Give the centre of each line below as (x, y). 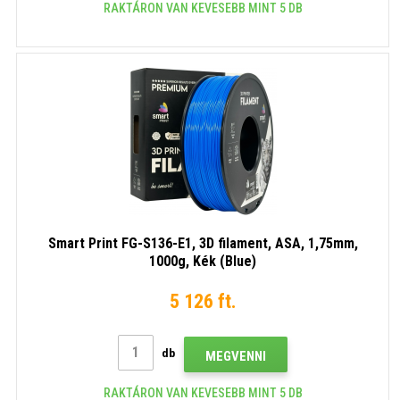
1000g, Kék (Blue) (203, 261)
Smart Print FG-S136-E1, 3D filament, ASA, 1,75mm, (203, 243)
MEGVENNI (236, 356)
